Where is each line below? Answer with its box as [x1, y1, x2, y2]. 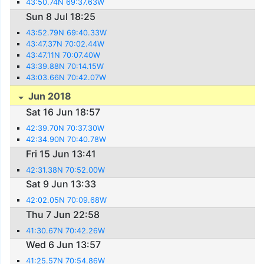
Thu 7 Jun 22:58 [26, 208, 100, 220]
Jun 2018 [26, 90, 72, 102]
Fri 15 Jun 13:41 [26, 147, 97, 160]
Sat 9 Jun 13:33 [26, 178, 97, 190]
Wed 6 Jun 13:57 [26, 239, 101, 251]
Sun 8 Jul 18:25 [26, 10, 96, 22]
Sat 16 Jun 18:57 [26, 106, 101, 118]
